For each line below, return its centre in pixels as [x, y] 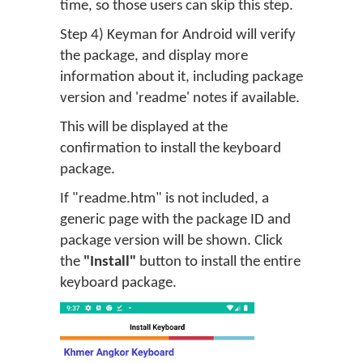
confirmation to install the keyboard [171, 148]
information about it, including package [181, 77]
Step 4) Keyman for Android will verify [178, 35]
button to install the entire [218, 262]
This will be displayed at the [144, 127]
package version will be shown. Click [171, 241]
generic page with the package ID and [175, 220]
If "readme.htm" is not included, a [164, 199]
